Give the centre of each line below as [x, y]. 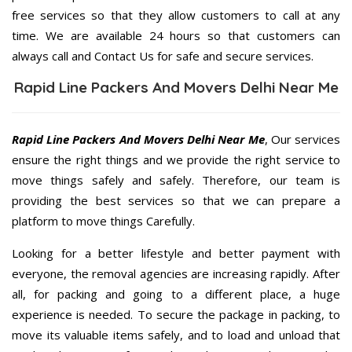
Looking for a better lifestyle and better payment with [176, 253]
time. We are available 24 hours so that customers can [176, 36]
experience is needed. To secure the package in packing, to [176, 315]
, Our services [302, 139]
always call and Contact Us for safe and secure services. [163, 56]
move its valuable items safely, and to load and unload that [176, 335]
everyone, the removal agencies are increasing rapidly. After [176, 274]
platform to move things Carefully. [103, 221]
